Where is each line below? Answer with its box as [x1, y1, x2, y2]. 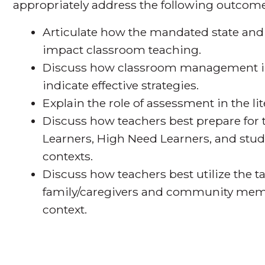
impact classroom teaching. [43, 43, 202, 57]
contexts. [43, 149, 93, 164]
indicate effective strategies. [43, 78, 199, 93]
